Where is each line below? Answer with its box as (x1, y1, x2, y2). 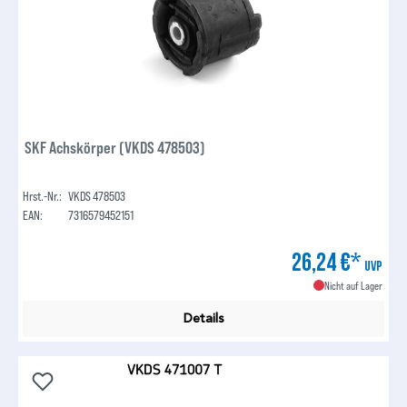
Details (183, 311, 224, 327)
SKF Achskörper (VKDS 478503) (25, 137, 206, 158)
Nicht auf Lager (323, 279, 382, 293)
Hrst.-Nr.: (23, 188, 63, 204)
